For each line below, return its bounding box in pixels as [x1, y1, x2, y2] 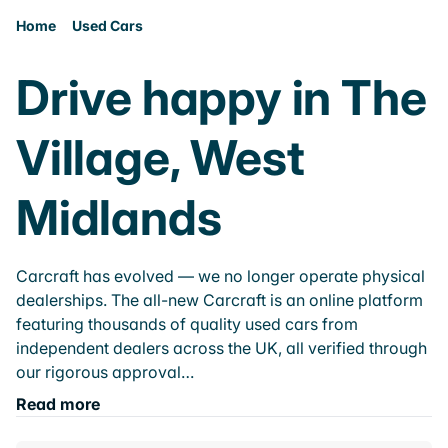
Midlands [16, 188, 222, 247]
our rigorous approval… [16, 362, 194, 382]
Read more [16, 394, 100, 414]
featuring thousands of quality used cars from [16, 314, 358, 334]
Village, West [16, 128, 305, 187]
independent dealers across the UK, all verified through [16, 338, 427, 358]
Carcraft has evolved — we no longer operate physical [16, 266, 425, 286]
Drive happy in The [16, 68, 427, 127]
